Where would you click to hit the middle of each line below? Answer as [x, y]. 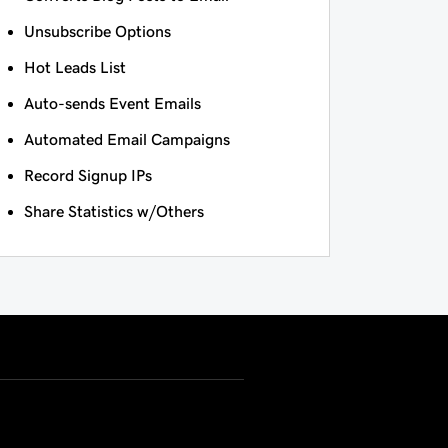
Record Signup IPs [87, 175]
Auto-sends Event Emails [112, 103]
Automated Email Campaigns [126, 139]
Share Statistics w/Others [113, 211]
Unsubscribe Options [97, 31]
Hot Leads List [74, 67]
